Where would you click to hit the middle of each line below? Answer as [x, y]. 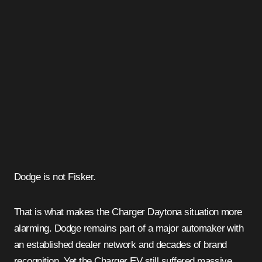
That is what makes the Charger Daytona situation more [128, 212]
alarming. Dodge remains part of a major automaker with [129, 229]
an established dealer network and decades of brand [120, 245]
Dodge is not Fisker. [55, 177]
